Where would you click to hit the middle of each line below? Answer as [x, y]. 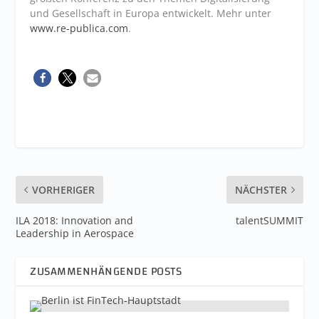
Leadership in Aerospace [75, 233]
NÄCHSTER [261, 190]
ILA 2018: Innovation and [75, 220]
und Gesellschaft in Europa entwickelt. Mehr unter [151, 13]
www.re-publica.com [79, 28]
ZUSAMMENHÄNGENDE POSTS [106, 271]
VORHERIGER [64, 190]
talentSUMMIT [269, 220]
